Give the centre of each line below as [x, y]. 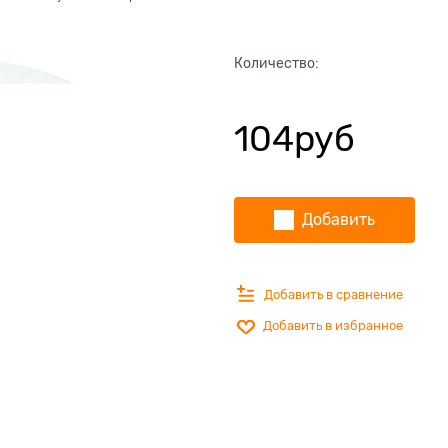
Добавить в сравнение [333, 294]
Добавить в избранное [333, 326]
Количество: [276, 63]
